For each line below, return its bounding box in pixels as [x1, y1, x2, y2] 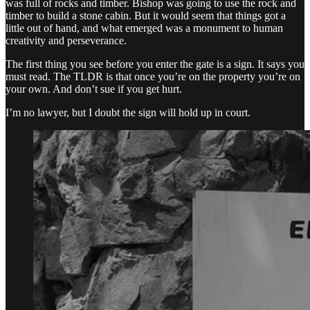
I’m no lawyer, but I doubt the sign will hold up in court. [6, 106, 250, 118]
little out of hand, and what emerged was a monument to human [6, 21, 283, 34]
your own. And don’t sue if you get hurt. [6, 82, 182, 95]
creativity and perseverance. [6, 34, 127, 46]
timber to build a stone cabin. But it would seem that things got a [6, 9, 286, 21]
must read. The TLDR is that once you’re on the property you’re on [6, 70, 300, 82]
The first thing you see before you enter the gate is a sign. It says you [6, 57, 304, 70]
